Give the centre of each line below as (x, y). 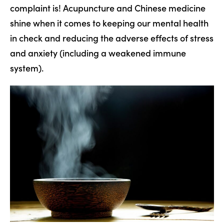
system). (27, 68)
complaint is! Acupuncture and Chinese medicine (108, 8)
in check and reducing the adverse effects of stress (112, 38)
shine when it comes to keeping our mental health (109, 23)
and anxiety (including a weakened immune (98, 53)
